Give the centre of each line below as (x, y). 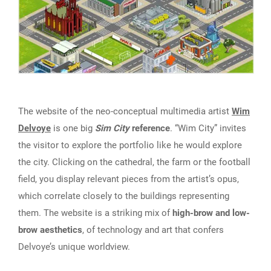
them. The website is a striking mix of (94, 213)
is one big (73, 128)
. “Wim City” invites (208, 128)
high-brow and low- (210, 213)
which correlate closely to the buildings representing (124, 196)
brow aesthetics (50, 230)
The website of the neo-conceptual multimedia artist (125, 111)
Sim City (112, 128)
